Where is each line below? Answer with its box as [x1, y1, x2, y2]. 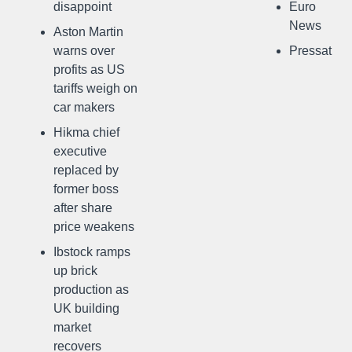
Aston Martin [53, 25, 123, 38]
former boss [53, 182, 119, 196]
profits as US [53, 63, 125, 76]
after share [53, 201, 112, 214]
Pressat [289, 44, 332, 57]
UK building [53, 302, 119, 315]
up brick [53, 264, 97, 277]
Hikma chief [53, 126, 119, 139]
